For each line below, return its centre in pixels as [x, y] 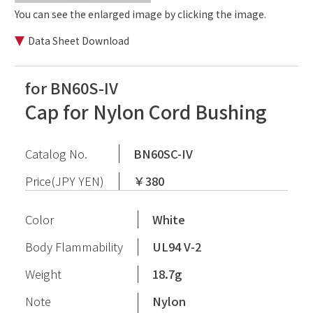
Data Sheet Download [79, 41]
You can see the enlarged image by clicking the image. [140, 14]
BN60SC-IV [163, 153]
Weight [43, 274]
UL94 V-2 [177, 246]
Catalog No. [56, 153]
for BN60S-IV [71, 88]
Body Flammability [74, 246]
